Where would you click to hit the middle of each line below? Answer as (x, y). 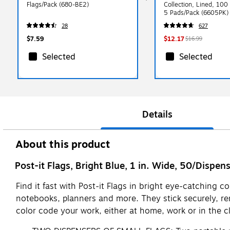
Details (157, 114)
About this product (63, 144)
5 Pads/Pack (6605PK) (196, 13)
